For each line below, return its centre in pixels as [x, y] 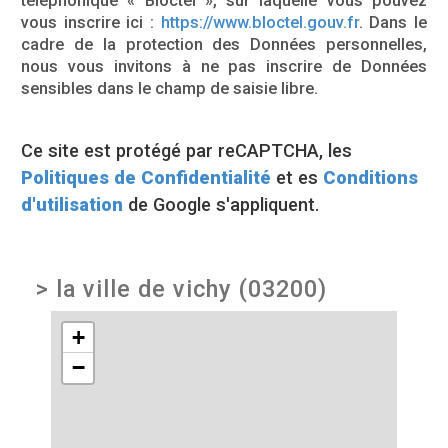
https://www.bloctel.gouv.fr [259, 23]
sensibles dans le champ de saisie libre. [169, 89]
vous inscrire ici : [91, 23]
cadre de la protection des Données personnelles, [224, 45]
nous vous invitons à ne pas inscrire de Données [224, 67]
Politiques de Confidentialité [146, 178]
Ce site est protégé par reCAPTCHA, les [186, 151]
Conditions [370, 178]
